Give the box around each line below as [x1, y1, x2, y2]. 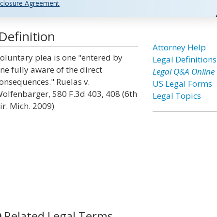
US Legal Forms [152, 78, 212, 89]
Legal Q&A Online [152, 66, 215, 77]
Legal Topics [152, 90, 201, 101]
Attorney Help [152, 42, 206, 53]
